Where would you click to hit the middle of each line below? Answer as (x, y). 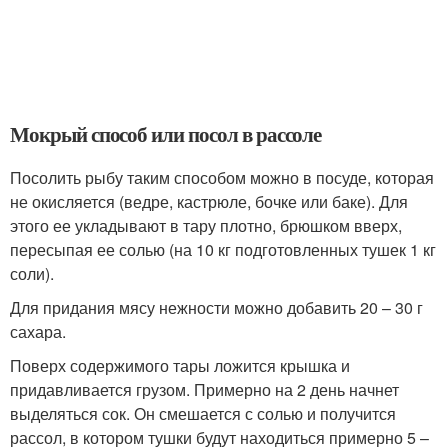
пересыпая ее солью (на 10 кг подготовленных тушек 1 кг (223, 250)
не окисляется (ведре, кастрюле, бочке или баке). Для (209, 202)
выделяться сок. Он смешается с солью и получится (203, 414)
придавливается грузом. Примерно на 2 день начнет (204, 390)
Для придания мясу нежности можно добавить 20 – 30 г (216, 308)
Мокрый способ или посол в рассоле (166, 134)
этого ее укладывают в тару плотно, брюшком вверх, (206, 226)
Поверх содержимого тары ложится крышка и (180, 366)
